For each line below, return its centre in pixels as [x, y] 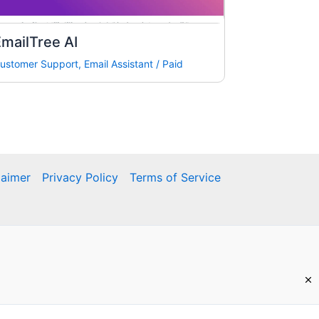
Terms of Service [176, 178]
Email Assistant [118, 64]
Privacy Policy [80, 178]
